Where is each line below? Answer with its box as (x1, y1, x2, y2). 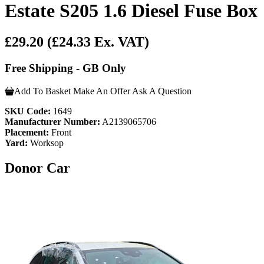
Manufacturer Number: (5, 116, 100, 127)
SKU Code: (5, 105, 51, 116)
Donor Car (5, 160, 70, 176)
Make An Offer (73, 85, 130, 96)
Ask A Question (132, 85, 192, 96)
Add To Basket (14, 85, 71, 96)
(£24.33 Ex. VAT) (47, 34, 149, 50)
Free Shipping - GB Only (5, 62, 126, 75)
